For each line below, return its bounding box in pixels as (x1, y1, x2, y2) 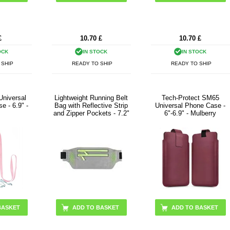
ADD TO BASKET (72, 204, 119, 211)
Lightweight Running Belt (54, 94, 128, 102)
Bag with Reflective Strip (54, 102, 128, 110)
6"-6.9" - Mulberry (164, 109, 217, 118)
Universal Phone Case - (155, 102, 226, 110)
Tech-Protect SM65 (161, 94, 219, 102)
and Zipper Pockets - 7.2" (53, 109, 129, 118)
